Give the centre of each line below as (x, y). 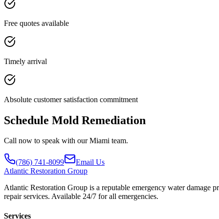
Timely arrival (25, 61)
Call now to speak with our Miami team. (66, 141)
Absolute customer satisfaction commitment (71, 99)
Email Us (90, 162)
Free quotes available (36, 23)
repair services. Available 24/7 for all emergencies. (81, 197)
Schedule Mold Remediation (75, 120)
